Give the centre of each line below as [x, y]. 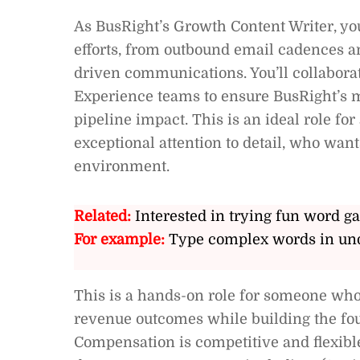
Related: [102, 216]
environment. [122, 166]
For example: [119, 239]
